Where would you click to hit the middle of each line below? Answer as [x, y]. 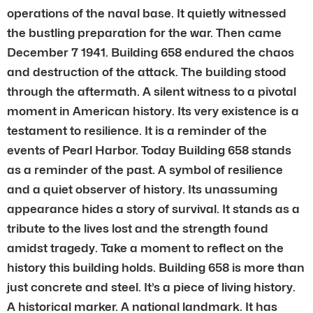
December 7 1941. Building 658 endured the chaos [151, 52]
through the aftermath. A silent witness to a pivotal [152, 91]
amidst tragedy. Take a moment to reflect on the [145, 248]
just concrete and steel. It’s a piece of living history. [151, 287]
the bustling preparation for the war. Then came [144, 32]
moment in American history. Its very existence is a [153, 111]
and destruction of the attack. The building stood [147, 72]
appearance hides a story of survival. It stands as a [153, 209]
